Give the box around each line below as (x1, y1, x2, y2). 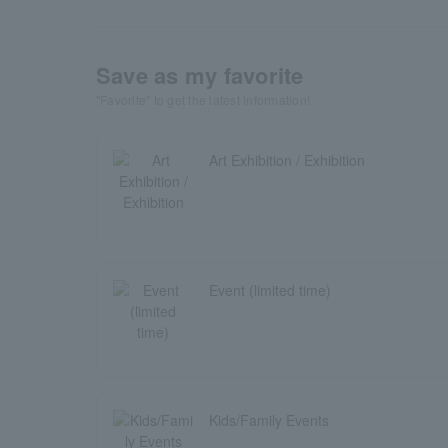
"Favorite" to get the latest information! (96, 91, 311, 108)
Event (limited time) (209, 280, 331, 300)
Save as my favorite (96, 59, 304, 91)
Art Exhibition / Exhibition (209, 150, 365, 170)
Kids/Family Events (209, 410, 329, 430)
